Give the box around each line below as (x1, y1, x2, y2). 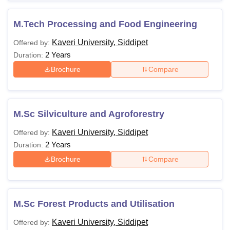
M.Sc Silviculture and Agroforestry (13, 109, 164, 119)
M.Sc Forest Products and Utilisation (13, 199, 175, 209)
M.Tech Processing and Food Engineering (13, 19, 197, 29)
